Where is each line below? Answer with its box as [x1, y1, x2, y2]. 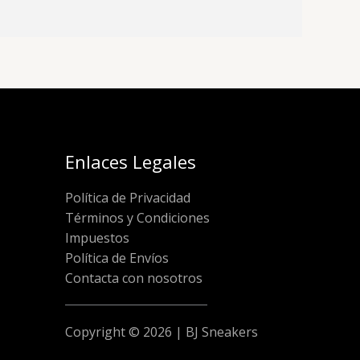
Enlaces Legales [65, 149, 196, 174]
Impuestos [65, 228, 129, 247]
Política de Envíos [65, 248, 169, 267]
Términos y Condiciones [65, 208, 210, 227]
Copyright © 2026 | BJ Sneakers [65, 322, 258, 341]
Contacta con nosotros [65, 268, 202, 287]
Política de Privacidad [65, 188, 190, 207]
